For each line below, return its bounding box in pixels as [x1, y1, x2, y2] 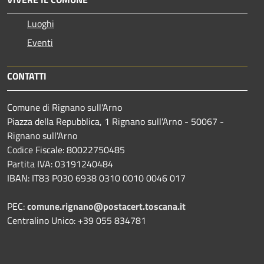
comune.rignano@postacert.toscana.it [27, 199, 186, 214]
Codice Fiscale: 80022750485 [7, 143, 125, 157]
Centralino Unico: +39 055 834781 [7, 213, 146, 228]
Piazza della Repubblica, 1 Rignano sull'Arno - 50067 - [7, 114, 224, 129]
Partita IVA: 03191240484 [7, 157, 113, 171]
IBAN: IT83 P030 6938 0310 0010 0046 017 [7, 171, 186, 186]
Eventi [27, 35, 53, 50]
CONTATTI [7, 69, 47, 84]
